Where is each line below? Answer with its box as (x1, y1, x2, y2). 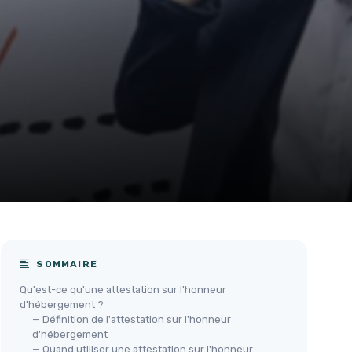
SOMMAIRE (33, 258, 98, 269)
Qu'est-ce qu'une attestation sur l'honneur (20, 284, 226, 295)
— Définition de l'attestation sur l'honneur (32, 313, 231, 325)
